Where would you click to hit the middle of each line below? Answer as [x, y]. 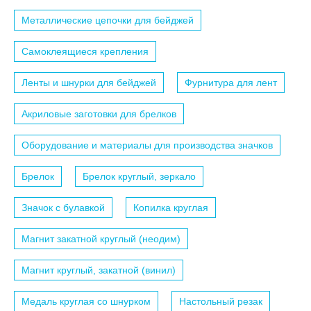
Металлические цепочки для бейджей [108, 20]
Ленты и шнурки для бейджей [89, 83]
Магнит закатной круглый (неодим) [101, 239]
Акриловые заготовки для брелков [99, 114]
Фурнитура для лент [231, 83]
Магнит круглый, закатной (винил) [99, 270]
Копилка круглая [171, 208]
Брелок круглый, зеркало [139, 177]
